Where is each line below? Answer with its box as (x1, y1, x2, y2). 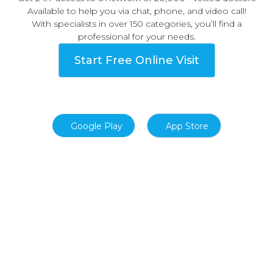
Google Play (70, 121, 122, 132)
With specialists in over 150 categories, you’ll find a (31, 18, 242, 30)
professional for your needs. (77, 31, 196, 43)
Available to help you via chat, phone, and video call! (27, 5, 246, 17)
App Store (165, 121, 208, 132)
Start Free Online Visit (74, 54, 199, 68)
